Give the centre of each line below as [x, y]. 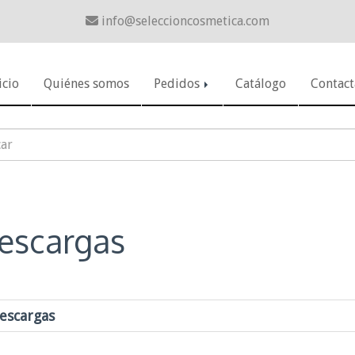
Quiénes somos [86, 84]
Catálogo [261, 84]
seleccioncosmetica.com [202, 21]
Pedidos [178, 84]
